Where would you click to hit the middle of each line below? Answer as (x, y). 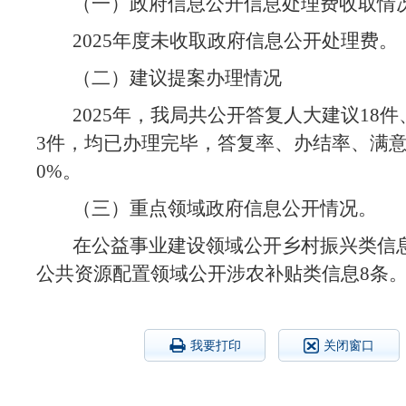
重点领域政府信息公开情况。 (253, 208)
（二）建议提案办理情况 (177, 78)
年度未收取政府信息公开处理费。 (255, 41)
